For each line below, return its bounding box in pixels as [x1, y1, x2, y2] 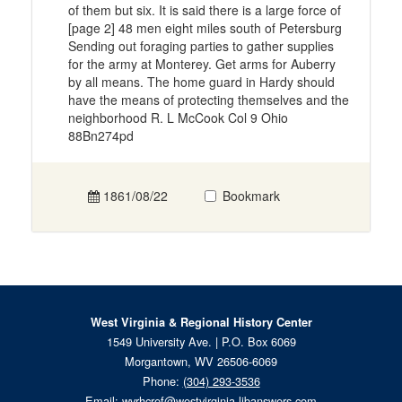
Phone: [142, 372, 183, 390]
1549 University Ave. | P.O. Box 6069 [106, 333, 296, 351]
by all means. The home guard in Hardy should [67, 73, 335, 92]
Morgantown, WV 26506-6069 [125, 353, 277, 371]
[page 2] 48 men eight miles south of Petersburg [67, 19, 342, 38]
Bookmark [223, 187, 281, 205]
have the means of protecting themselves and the [67, 91, 349, 109]
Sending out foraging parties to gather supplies [67, 37, 334, 56]
